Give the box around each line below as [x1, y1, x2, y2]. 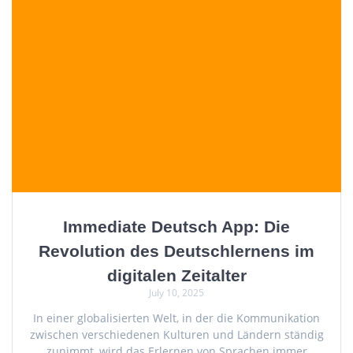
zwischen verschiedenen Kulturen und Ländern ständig [29, 327, 324, 343]
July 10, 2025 [149, 286, 204, 300]
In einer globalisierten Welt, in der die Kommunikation [33, 310, 320, 326]
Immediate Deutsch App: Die [63, 217, 290, 236]
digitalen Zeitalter [106, 266, 247, 285]
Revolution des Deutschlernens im [39, 242, 314, 261]
